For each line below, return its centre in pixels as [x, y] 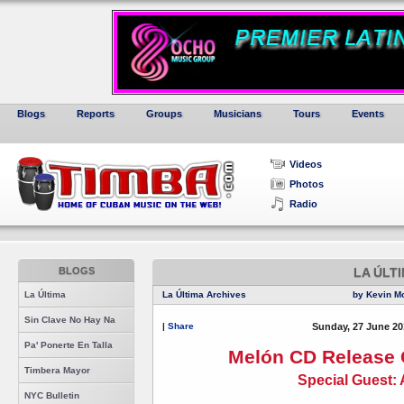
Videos [306, 164]
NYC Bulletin [52, 395]
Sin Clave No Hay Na [70, 320]
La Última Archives [204, 294]
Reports [96, 114]
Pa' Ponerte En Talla [69, 345]
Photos [307, 184]
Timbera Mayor [57, 370]
